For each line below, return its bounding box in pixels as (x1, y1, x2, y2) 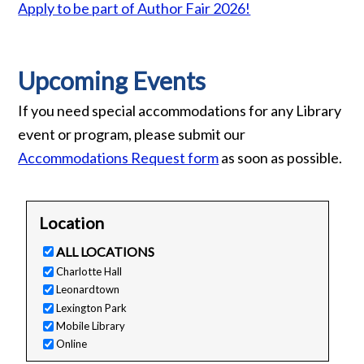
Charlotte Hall (55, 265, 122, 279)
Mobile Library (55, 318, 125, 332)
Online (55, 336, 87, 350)
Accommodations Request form (18, 148, 219, 167)
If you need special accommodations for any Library (18, 101, 342, 119)
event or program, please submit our (18, 124, 246, 143)
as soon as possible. (219, 148, 343, 167)
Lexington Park (55, 301, 127, 314)
